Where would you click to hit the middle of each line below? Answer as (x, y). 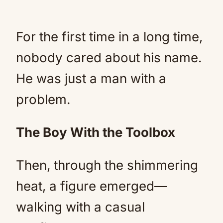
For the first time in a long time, (109, 37)
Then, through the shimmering (107, 165)
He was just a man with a (91, 78)
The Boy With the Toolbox (96, 132)
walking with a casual (80, 207)
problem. (43, 99)
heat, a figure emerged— (92, 186)
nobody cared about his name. (109, 57)
